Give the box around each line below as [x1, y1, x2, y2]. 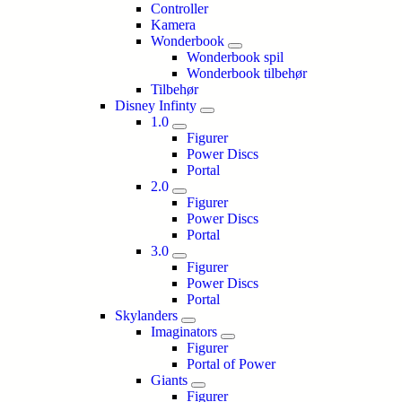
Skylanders [115, 308, 178, 323]
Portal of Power [187, 356, 275, 371]
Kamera [151, 17, 196, 32]
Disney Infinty [115, 98, 197, 113]
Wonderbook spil [187, 49, 284, 65]
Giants [151, 372, 188, 388]
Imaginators [151, 324, 217, 339]
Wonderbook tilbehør [187, 66, 307, 81]
